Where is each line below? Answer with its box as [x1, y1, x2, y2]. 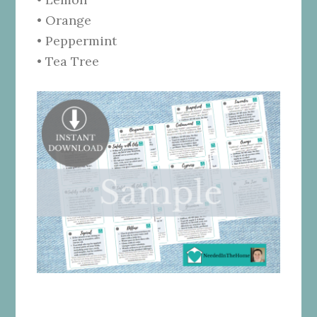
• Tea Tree [37, 52, 100, 69]
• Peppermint [37, 32, 117, 49]
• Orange [37, 11, 92, 28]
